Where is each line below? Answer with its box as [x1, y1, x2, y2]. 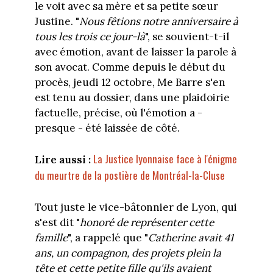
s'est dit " [34, 215, 80, 229]
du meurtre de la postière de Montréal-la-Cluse [34, 168, 225, 183]
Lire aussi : [34, 153, 91, 167]
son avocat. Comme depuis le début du [34, 60, 225, 74]
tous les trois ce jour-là [34, 29, 145, 43]
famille [34, 230, 68, 244]
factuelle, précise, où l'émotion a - [34, 105, 202, 119]
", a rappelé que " [67, 230, 148, 244]
